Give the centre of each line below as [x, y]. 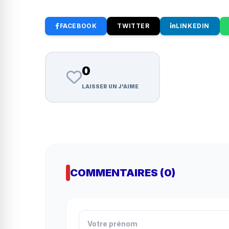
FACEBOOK [78, 26]
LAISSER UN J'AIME [110, 87]
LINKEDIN [193, 26]
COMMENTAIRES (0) [123, 173]
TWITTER [133, 26]
